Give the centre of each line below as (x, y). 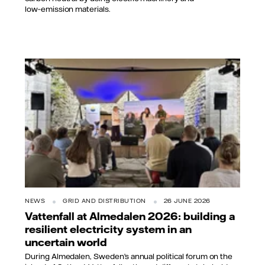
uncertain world (66, 242)
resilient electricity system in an (108, 229)
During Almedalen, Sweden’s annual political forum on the (129, 256)
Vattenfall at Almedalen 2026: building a (130, 216)
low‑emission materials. (67, 9)
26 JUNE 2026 (187, 201)
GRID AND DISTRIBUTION (104, 201)
